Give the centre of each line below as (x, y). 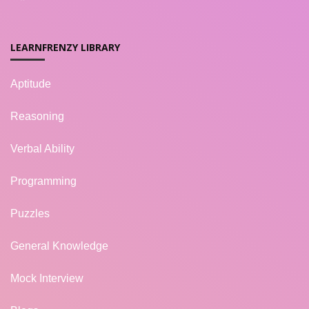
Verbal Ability (42, 148)
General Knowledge (59, 246)
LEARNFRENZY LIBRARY (65, 47)
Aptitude (31, 83)
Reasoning (37, 116)
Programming (43, 181)
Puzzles (30, 213)
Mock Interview (47, 278)
